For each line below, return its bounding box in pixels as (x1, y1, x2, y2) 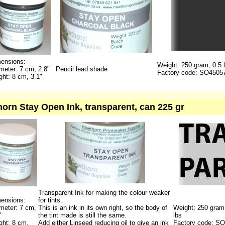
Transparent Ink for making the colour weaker (38, 189, 170, 196)
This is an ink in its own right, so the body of (38, 204, 167, 211)
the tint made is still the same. (38, 211, 127, 219)
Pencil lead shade (55, 65, 107, 73)
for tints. (38, 196, 62, 204)
